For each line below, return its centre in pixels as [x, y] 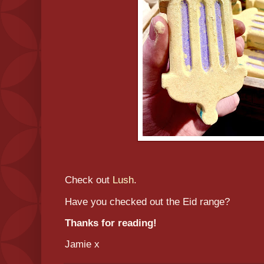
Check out [89, 180]
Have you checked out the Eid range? [149, 202]
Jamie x [84, 244]
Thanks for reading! [112, 223]
